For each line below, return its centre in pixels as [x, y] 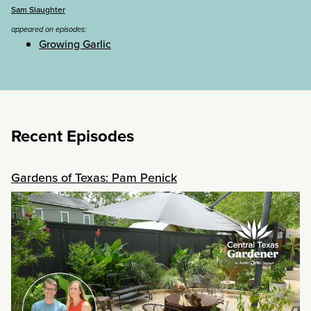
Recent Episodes [73, 136]
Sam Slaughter [38, 9]
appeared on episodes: [49, 30]
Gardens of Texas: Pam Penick [94, 177]
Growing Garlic [75, 44]
